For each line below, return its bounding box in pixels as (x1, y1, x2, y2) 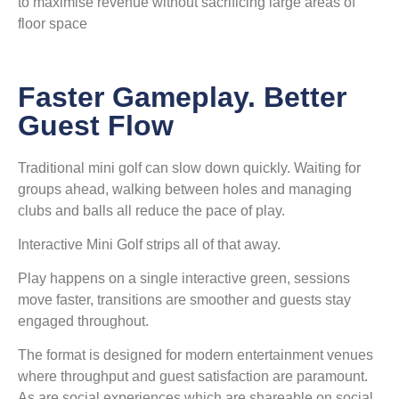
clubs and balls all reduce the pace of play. (18, 203, 285, 219)
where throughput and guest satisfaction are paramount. (18, 369, 368, 385)
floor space (18, 16, 87, 32)
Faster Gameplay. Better (18, 81, 346, 114)
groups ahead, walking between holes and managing (18, 182, 352, 198)
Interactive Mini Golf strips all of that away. (18, 237, 281, 253)
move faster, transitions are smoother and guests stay (18, 292, 351, 308)
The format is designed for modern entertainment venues (18, 347, 373, 363)
